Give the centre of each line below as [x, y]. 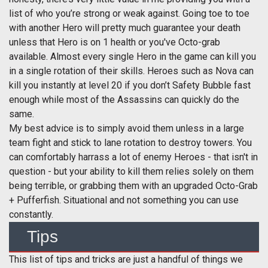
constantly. [32, 215]
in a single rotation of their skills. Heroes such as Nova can [131, 71]
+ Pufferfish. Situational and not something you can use [124, 200]
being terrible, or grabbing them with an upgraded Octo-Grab [133, 186]
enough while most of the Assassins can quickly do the [124, 100]
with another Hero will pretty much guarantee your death [125, 28]
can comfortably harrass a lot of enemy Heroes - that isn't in [133, 157]
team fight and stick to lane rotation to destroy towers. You [130, 143]
